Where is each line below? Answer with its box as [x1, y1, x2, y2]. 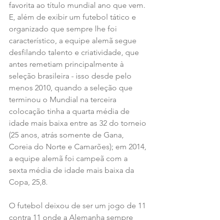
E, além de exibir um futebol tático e [9, 12, 138, 22]
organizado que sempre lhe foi [9, 24, 119, 34]
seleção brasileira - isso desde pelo [9, 71, 134, 81]
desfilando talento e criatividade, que [9, 48, 141, 57]
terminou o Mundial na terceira [9, 95, 118, 105]
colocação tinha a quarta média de [9, 107, 132, 116]
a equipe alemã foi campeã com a [9, 154, 130, 164]
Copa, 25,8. [9, 177, 48, 187]
